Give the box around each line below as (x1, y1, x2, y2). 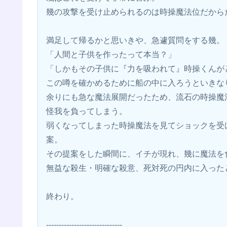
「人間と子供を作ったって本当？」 (46, 50, 176, 59)
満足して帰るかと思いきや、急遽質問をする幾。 (46, 36, 224, 45)
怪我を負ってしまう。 (46, 107, 127, 116)
